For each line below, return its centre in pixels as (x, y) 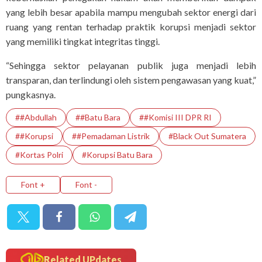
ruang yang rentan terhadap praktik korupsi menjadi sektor (131, 27)
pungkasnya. (31, 95)
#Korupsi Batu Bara (117, 155)
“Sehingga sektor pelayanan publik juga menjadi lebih (131, 65)
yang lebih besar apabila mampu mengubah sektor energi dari (131, 12)
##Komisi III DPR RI (175, 118)
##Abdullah (36, 118)
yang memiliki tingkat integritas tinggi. (83, 42)
